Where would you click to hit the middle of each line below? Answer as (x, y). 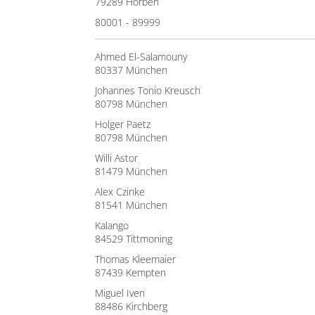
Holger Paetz (123, 124)
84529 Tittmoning (134, 239)
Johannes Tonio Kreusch (148, 90)
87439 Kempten (130, 272)
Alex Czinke (120, 192)
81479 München (131, 171)
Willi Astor (116, 158)
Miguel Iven (120, 293)
